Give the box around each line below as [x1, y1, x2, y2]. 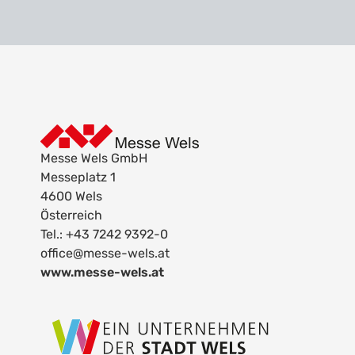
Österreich [40, 208, 102, 223]
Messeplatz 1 [40, 170, 116, 185]
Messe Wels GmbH [40, 151, 147, 166]
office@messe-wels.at [40, 246, 170, 261]
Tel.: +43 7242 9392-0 [40, 227, 168, 242]
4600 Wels [40, 189, 102, 204]
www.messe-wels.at [40, 265, 164, 280]
